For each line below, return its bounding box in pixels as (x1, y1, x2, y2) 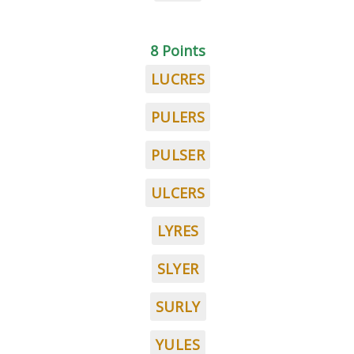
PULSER (150, 145, 205, 164)
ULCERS (150, 183, 205, 202)
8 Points (150, 41, 205, 60)
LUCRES (150, 70, 205, 88)
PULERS (150, 107, 205, 126)
